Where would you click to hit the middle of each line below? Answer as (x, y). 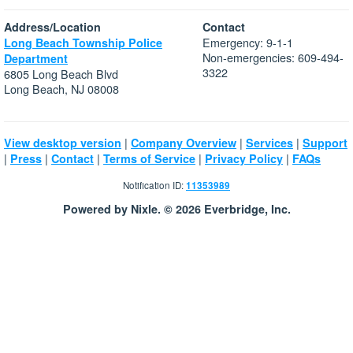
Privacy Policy (244, 159)
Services (269, 143)
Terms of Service (149, 159)
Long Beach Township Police (83, 43)
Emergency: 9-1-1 (248, 43)
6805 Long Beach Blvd (61, 74)
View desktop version (63, 143)
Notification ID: (154, 185)
